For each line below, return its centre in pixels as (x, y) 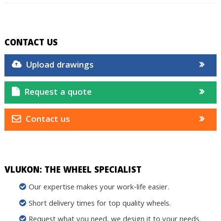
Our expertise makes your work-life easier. (99, 188)
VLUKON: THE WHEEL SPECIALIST (73, 171)
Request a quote (58, 93)
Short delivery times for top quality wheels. (99, 204)
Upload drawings (60, 66)
